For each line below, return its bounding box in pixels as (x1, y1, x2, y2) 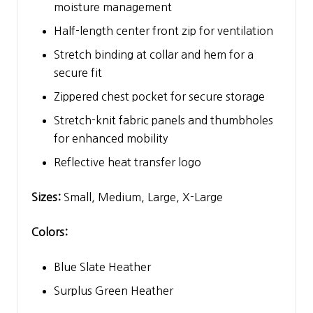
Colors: (31, 226, 68, 238)
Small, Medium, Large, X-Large (61, 191, 223, 203)
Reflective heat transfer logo (54, 156, 201, 168)
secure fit (54, 67, 102, 79)
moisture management (54, 1, 172, 13)
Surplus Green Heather (54, 285, 173, 297)
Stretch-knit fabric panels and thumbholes (54, 115, 273, 126)
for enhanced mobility (54, 133, 168, 145)
